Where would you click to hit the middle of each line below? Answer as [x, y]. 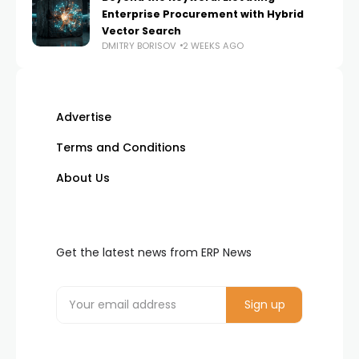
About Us [83, 177]
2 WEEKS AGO [213, 45]
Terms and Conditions [121, 147]
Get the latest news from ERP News [154, 252]
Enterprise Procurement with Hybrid [203, 14]
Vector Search [141, 30]
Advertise [84, 117]
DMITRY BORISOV [139, 45]
